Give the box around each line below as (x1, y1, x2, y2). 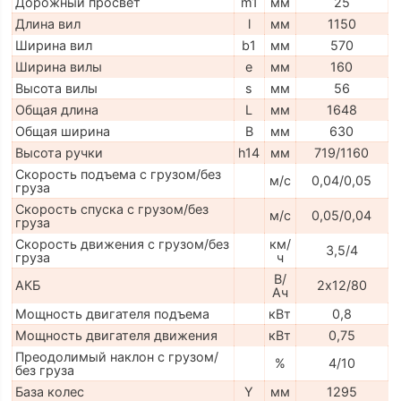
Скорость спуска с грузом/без (14, 201, 209, 218)
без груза (14, 363, 74, 379)
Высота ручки (14, 145, 103, 161)
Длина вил (14, 16, 81, 32)
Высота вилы (14, 81, 98, 97)
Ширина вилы (14, 59, 102, 75)
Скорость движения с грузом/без (14, 236, 229, 252)
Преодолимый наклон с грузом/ (14, 349, 218, 365)
